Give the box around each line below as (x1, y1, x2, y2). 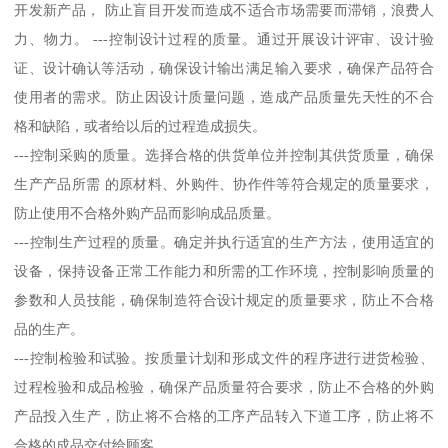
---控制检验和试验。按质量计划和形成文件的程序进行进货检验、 (14, 350, 434, 367)
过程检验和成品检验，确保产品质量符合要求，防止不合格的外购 (14, 379, 434, 396)
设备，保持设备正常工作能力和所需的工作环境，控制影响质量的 (14, 263, 434, 280)
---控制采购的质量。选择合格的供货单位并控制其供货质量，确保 (14, 147, 434, 164)
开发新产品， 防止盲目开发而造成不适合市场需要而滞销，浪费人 (14, 2, 434, 19)
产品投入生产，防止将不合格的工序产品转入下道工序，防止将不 (14, 408, 434, 425)
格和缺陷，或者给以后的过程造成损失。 (14, 118, 271, 135)
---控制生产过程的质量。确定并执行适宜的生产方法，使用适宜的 (14, 234, 434, 251)
